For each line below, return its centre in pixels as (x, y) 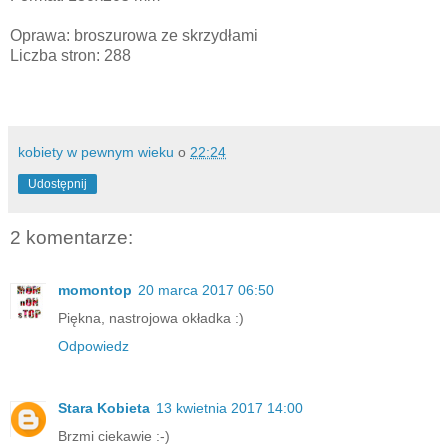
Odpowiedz (93, 345)
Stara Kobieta (104, 407)
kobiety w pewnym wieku (96, 152)
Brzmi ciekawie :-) (114, 435)
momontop (95, 289)
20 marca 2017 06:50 (206, 289)
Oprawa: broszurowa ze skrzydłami (134, 36)
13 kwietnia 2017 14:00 (229, 407)
